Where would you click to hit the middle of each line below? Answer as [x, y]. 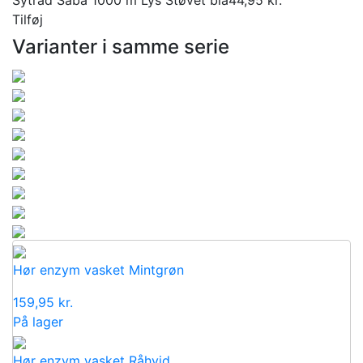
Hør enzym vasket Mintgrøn [98, 269]
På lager [38, 321]
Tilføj [28, 19]
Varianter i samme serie [121, 46]
